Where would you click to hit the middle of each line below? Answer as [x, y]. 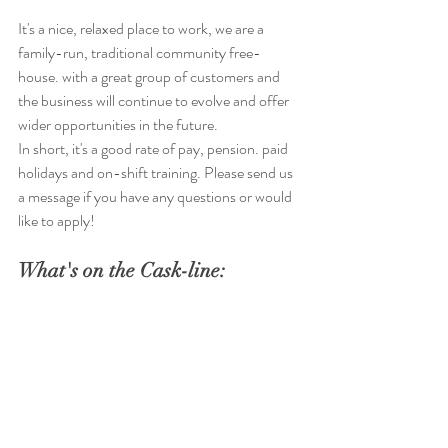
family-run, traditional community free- [139, 52]
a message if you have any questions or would [156, 196]
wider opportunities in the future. [119, 124]
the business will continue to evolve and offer [155, 100]
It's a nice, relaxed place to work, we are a [142, 28]
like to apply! [56, 220]
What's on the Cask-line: [122, 270]
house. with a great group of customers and [150, 76]
